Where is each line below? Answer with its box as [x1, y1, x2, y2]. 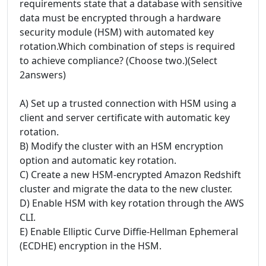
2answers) [20, 68, 66, 81]
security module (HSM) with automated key [20, 26, 214, 39]
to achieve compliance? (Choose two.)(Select [20, 54, 217, 67]
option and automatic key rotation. [20, 154, 176, 167]
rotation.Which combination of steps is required [20, 40, 235, 53]
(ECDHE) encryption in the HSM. [20, 239, 161, 252]
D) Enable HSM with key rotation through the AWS [20, 197, 244, 210]
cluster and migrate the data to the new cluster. [20, 182, 232, 195]
